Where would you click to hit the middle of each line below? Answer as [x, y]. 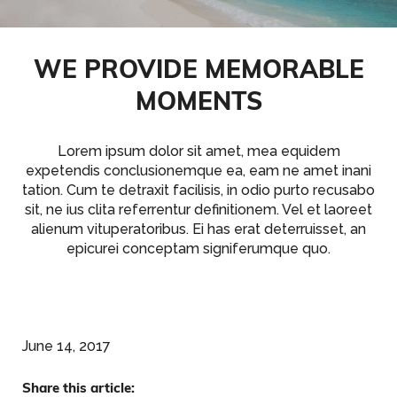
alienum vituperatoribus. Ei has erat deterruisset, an [198, 229]
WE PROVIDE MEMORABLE [198, 68]
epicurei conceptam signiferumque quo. [198, 248]
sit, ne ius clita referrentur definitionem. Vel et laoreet [198, 209]
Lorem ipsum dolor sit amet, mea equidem [198, 151]
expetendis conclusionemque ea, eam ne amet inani [198, 170]
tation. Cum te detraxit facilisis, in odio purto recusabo [198, 190]
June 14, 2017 [66, 346]
